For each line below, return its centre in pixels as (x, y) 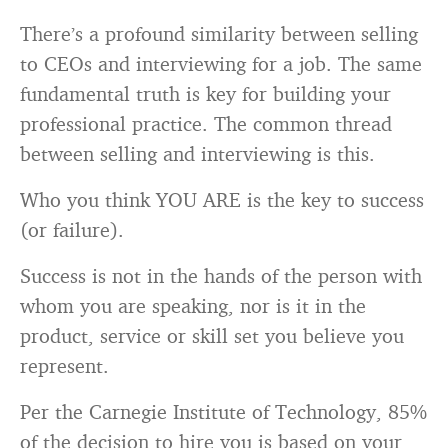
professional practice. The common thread (206, 123)
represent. (64, 365)
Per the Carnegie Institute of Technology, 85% (223, 411)
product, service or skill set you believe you (212, 335)
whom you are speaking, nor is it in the (193, 305)
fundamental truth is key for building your (205, 93)
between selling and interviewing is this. (197, 153)
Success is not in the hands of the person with (221, 275)
